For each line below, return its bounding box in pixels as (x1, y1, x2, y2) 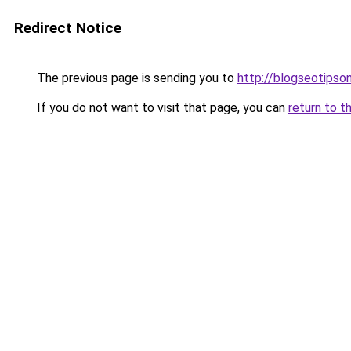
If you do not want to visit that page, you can (34, 100, 288, 115)
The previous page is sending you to (34, 71, 237, 85)
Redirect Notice (14, 19, 121, 37)
